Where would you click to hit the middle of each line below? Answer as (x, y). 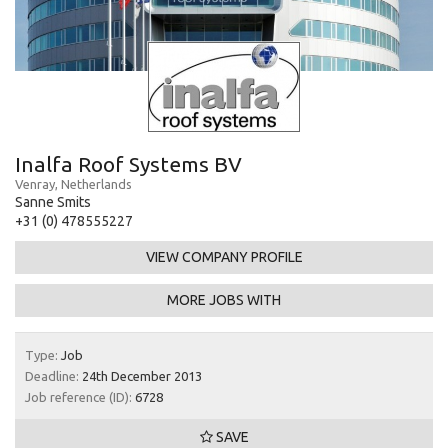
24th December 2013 (140, 375)
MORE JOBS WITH (224, 299)
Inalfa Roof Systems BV (128, 163)
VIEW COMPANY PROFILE (224, 256)
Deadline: (52, 375)
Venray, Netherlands (73, 183)
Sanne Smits (53, 201)
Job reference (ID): (78, 396)
